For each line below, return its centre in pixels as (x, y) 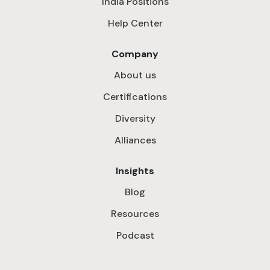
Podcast (135, 236)
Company (135, 54)
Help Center (135, 24)
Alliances (135, 140)
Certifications (135, 97)
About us (135, 75)
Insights (135, 171)
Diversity (135, 119)
